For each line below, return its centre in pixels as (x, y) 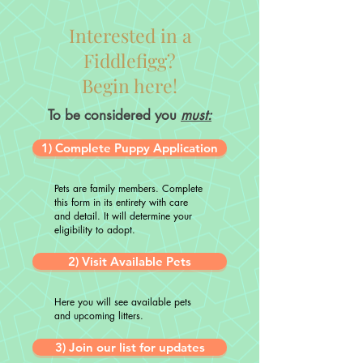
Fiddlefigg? (130, 60)
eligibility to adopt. (95, 230)
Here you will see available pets (123, 302)
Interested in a (130, 35)
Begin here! (130, 85)
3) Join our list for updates (130, 347)
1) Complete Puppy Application (130, 148)
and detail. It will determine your (123, 216)
